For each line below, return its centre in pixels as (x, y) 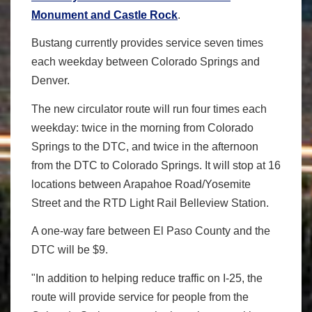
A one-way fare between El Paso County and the (151, 231)
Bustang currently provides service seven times (147, 43)
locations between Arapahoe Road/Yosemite (141, 184)
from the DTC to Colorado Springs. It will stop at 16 (156, 165)
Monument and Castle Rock (104, 15)
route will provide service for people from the (140, 297)
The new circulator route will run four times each (149, 109)
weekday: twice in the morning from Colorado (142, 127)
